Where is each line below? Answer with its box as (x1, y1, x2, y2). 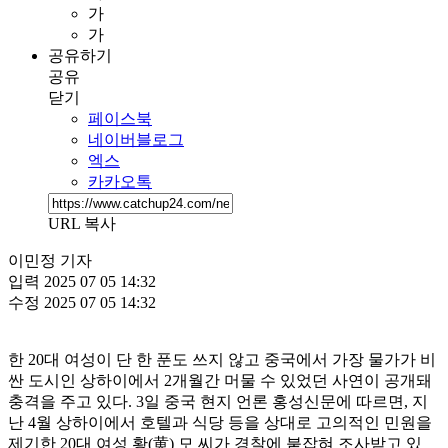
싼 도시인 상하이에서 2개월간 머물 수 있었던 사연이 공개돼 (8, 371, 432, 389)
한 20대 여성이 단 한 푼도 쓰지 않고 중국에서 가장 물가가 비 (8, 350, 436, 368)
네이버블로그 (88, 130, 184, 148)
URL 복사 (48, 214, 116, 232)
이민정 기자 (8, 251, 92, 269)
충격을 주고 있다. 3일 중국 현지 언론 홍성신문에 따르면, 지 (8, 392, 428, 410)
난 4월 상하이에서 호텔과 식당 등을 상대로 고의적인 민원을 (8, 413, 432, 431)
